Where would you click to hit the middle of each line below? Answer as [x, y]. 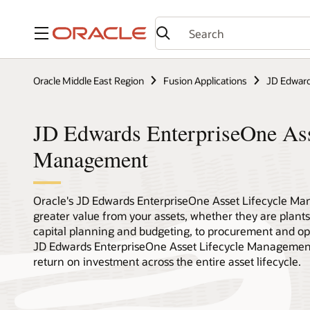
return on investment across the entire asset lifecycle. [167, 262]
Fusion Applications [205, 80]
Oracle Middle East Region [89, 80]
